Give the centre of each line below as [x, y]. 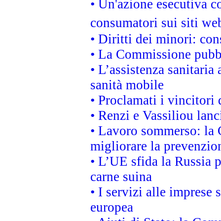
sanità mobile [127, 85]
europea [112, 207]
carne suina [121, 177]
